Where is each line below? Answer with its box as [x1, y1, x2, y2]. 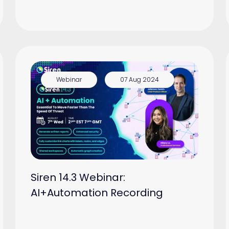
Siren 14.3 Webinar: [31, 170, 126, 185]
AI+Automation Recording [31, 185, 164, 200]
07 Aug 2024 [120, 75, 159, 84]
